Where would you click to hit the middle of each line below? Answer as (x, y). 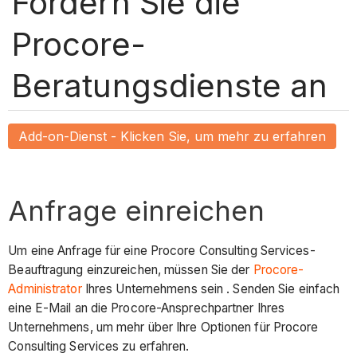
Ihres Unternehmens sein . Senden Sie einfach (211, 288)
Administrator (45, 288)
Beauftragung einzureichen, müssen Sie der (131, 269)
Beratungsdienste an (169, 85)
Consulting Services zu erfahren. (99, 346)
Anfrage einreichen (137, 211)
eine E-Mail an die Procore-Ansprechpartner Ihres (147, 308)
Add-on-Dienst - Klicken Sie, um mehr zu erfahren (173, 136)
